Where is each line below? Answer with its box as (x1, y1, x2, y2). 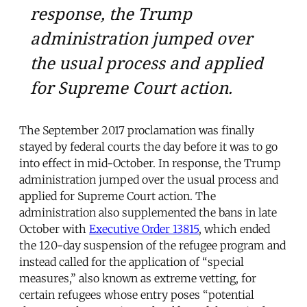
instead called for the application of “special (19, 255, 244, 269)
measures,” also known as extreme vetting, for (19, 271, 256, 286)
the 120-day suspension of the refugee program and (19, 238, 286, 253)
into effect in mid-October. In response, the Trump (19, 156, 281, 171)
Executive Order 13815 (89, 222, 199, 236)
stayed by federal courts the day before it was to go (19, 140, 278, 154)
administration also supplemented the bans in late (19, 206, 277, 220)
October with (19, 222, 89, 236)
